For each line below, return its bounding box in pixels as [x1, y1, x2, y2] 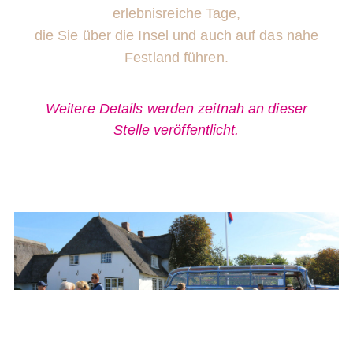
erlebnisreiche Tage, [112, 6, 241, 22]
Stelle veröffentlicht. [113, 122, 240, 139]
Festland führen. [124, 50, 229, 66]
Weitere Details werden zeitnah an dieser [45, 101, 307, 117]
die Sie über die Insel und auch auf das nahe [34, 28, 319, 44]
